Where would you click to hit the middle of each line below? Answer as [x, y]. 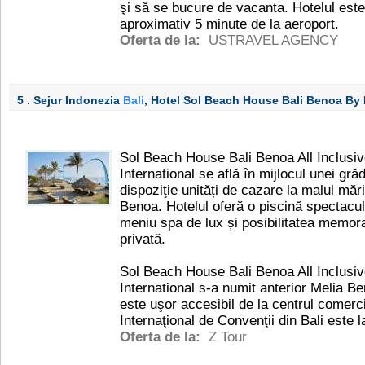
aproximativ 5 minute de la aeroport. [229, 24]
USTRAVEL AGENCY [273, 40]
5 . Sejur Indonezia [70, 100]
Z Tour [228, 337]
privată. [143, 239]
